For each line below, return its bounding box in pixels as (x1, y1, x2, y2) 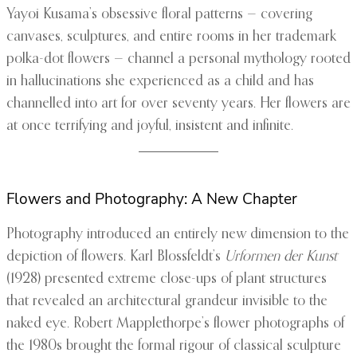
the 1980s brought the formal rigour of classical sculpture (6, 339, 341, 354)
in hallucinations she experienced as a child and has (6, 74, 314, 89)
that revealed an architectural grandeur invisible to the (6, 294, 328, 309)
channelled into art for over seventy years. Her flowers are (6, 96, 351, 112)
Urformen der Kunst (225, 249, 337, 265)
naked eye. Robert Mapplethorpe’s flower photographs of (6, 316, 344, 331)
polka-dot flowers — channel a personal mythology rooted (6, 52, 351, 67)
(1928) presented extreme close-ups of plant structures (6, 272, 327, 287)
